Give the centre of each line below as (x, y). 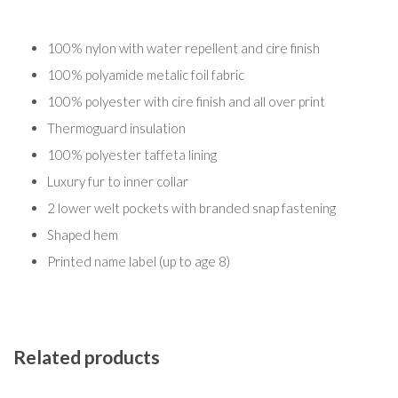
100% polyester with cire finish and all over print (186, 102)
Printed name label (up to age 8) (138, 262)
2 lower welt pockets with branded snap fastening (191, 208)
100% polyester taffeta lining (131, 155)
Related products (87, 356)
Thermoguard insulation (116, 128)
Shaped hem (82, 235)
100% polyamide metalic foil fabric (145, 75)
